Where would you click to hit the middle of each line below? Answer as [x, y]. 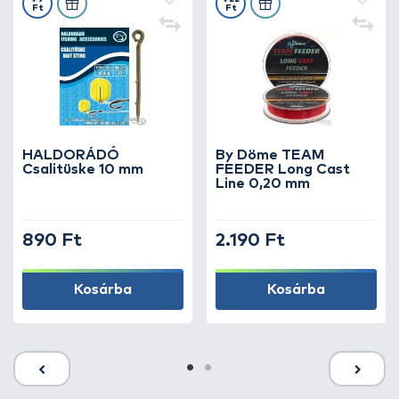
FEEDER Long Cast [283, 169]
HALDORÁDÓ [71, 155]
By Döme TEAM [270, 155]
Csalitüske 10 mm [83, 169]
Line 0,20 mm [263, 183]
